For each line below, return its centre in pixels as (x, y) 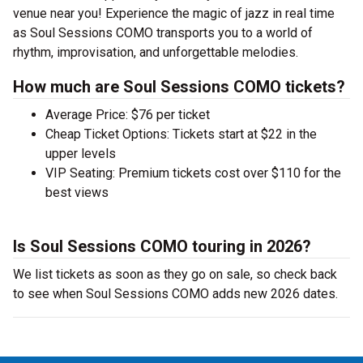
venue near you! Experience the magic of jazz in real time (174, 13)
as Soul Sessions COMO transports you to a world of (163, 33)
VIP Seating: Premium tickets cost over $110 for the (193, 173)
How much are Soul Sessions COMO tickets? (179, 87)
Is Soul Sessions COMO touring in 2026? (162, 246)
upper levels (81, 154)
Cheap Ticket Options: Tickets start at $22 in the (181, 134)
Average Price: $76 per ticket (128, 115)
